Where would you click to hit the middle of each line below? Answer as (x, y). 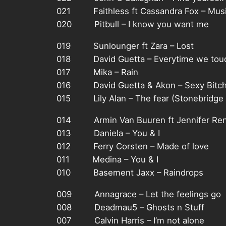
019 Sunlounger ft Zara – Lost (125, 46)
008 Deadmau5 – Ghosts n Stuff (130, 207)
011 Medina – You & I (107, 160)
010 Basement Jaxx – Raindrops (130, 173)
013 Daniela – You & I (108, 133)
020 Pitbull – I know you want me (133, 24)
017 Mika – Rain (97, 72)
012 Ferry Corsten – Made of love (133, 147)
